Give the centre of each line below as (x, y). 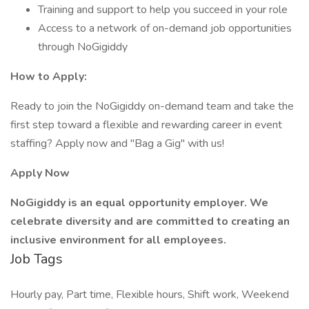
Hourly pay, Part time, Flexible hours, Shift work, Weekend (150, 295)
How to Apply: (49, 77)
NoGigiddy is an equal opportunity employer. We (139, 203)
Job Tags (37, 259)
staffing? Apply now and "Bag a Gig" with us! (117, 143)
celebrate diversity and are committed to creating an (150, 221)
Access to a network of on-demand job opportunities (165, 28)
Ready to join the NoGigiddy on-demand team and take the (152, 106)
